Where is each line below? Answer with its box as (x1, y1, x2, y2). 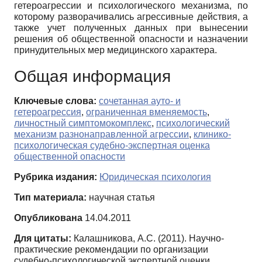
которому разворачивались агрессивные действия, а (14, 12, 248, 22)
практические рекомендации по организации (14, 244, 208, 255)
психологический (156, 118, 230, 129)
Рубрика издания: (14, 172, 97, 182)
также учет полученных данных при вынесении (14, 23, 248, 33)
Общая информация (14, 67, 171, 86)
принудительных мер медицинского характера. (14, 45, 217, 56)
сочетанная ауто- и (99, 96, 181, 106)
